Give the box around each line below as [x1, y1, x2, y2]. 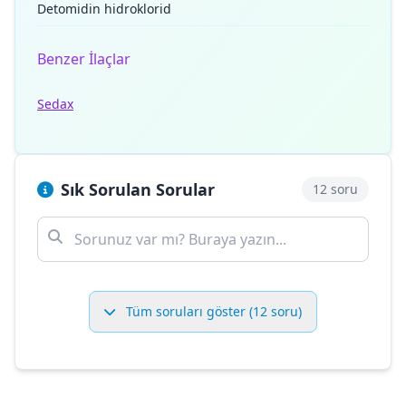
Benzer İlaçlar [37, 49, 130, 69]
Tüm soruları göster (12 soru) [122, 303, 302, 320]
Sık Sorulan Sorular [61, 179, 215, 200]
